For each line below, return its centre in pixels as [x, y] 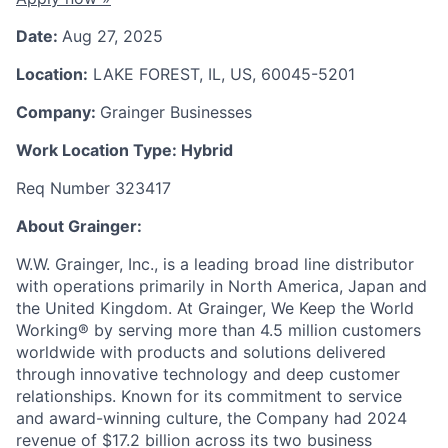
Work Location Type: [98, 150]
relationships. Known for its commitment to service [209, 396]
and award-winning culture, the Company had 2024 [211, 418]
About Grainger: [79, 226]
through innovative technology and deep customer [208, 374]
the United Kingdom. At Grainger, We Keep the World [215, 308]
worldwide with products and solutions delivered [201, 352]
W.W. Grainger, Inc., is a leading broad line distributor [215, 264]
